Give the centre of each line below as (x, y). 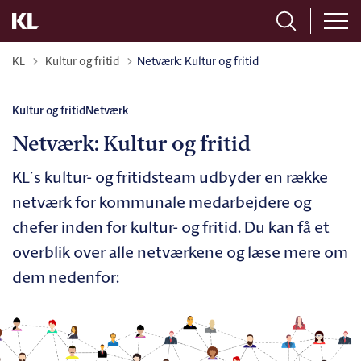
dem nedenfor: (66, 279)
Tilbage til (66, 58)
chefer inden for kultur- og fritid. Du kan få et (171, 229)
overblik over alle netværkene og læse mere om (180, 254)
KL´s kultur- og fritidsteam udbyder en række (170, 179)
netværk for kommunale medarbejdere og (162, 204)
